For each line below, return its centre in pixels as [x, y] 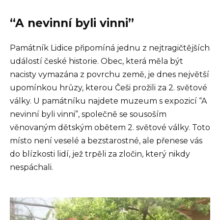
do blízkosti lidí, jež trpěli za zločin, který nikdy [100, 154]
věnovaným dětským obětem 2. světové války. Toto [110, 128]
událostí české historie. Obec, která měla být [96, 61]
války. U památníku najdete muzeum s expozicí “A [108, 101]
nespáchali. [31, 167]
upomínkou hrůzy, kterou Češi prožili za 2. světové [109, 88]
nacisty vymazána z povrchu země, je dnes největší [110, 75]
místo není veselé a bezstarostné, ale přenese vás [106, 141]
